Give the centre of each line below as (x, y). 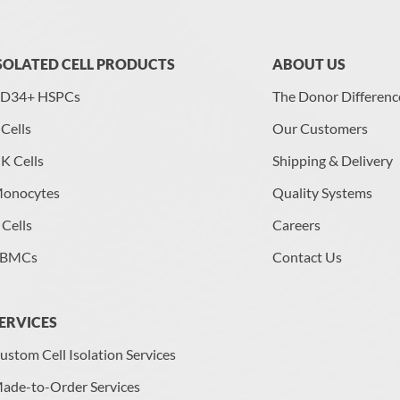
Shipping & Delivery (333, 160)
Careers (297, 225)
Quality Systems (323, 192)
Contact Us (308, 257)
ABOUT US (309, 64)
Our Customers (321, 128)
